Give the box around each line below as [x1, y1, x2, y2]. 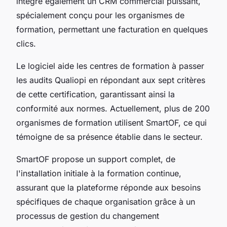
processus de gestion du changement [16, 210, 159, 221]
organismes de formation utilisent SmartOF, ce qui [16, 117, 207, 128]
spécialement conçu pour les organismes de [16, 10, 184, 20]
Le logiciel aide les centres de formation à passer [16, 60, 204, 71]
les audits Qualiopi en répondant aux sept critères [16, 74, 205, 85]
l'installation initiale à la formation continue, [16, 168, 181, 178]
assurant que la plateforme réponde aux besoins [16, 182, 201, 193]
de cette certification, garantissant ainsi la [16, 89, 175, 99]
